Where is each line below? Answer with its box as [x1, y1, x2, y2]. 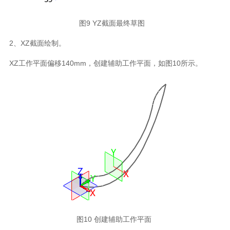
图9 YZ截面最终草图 [79, 19, 151, 28]
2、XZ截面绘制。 [9, 39, 68, 48]
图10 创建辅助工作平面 [76, 215, 154, 224]
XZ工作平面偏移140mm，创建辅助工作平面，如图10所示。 [9, 59, 204, 68]
